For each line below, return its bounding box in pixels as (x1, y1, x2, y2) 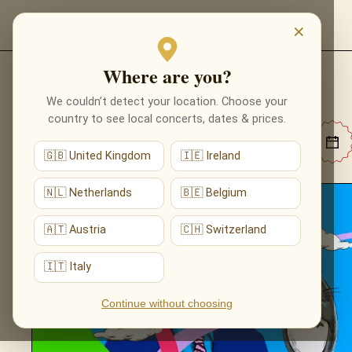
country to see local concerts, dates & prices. (48, 111, 287, 126)
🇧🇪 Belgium (181, 185, 247, 200)
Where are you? (102, 61, 232, 90)
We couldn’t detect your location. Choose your (46, 93, 288, 108)
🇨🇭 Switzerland (181, 223, 267, 237)
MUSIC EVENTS (31, 67, 192, 91)
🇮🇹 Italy (44, 260, 92, 274)
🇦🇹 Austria (44, 223, 107, 237)
